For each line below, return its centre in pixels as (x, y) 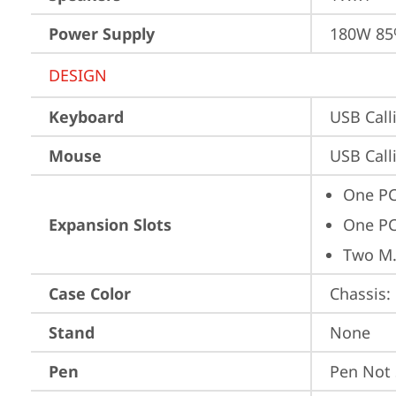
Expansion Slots (110, 225)
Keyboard (86, 117)
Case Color (90, 293)
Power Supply (102, 34)
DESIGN (78, 75)
